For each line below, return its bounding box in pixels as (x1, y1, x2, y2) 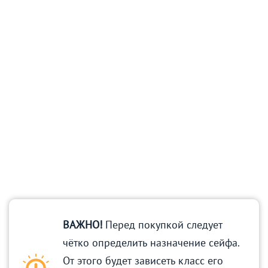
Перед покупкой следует (102, 218, 223, 232)
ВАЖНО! (63, 218, 102, 232)
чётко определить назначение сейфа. (63, 236, 239, 250)
